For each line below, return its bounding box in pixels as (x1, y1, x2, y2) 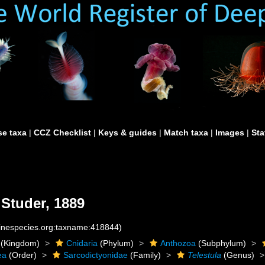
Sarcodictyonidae (63, 250, 128, 260)
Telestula (188, 250, 222, 260)
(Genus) (221, 250, 255, 260)
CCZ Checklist (34, 128, 91, 137)
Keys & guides (98, 128, 157, 137)
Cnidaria (66, 238, 98, 248)
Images (215, 128, 244, 137)
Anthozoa (160, 238, 196, 248)
